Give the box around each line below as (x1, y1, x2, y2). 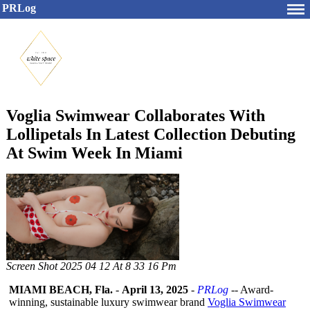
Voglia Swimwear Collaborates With (6, 107, 265, 125)
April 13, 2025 (122, 284, 188, 295)
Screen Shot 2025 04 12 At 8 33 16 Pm (6, 260, 176, 272)
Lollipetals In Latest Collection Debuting (6, 125, 295, 143)
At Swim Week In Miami (6, 144, 183, 162)
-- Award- (228, 284, 273, 295)
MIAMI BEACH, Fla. (9, 284, 113, 295)
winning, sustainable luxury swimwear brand (9, 296, 208, 308)
